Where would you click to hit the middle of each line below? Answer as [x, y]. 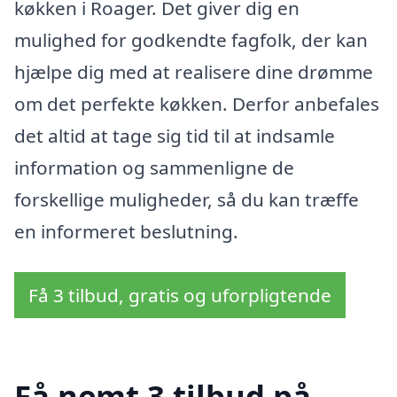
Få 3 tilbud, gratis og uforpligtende [180, 295]
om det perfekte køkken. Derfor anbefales [197, 104]
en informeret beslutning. [126, 232]
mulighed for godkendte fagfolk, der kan [191, 40]
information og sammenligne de [154, 168]
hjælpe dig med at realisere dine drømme [194, 72]
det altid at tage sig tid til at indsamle [175, 136]
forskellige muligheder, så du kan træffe [187, 200]
